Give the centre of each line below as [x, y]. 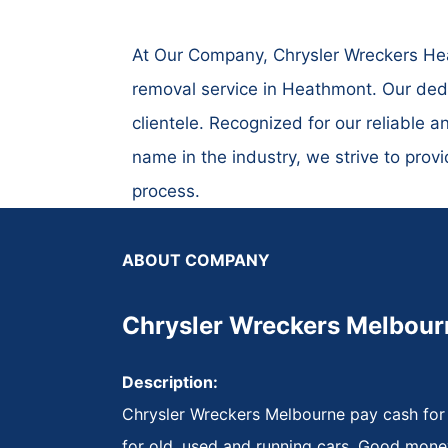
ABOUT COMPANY [196, 259]
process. [166, 190]
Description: [170, 381]
